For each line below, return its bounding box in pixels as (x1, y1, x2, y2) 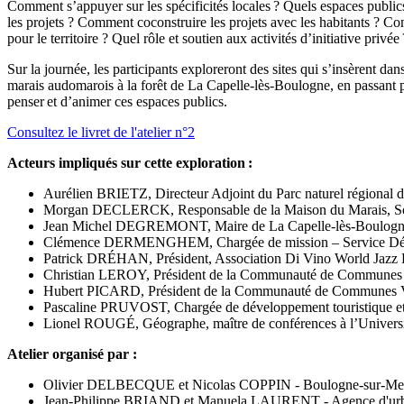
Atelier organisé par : (7, 345, 137, 362)
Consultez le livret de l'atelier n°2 (7, 124, 195, 140)
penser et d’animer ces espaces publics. (7, 93, 227, 109)
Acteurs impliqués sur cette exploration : (7, 154, 252, 170)
